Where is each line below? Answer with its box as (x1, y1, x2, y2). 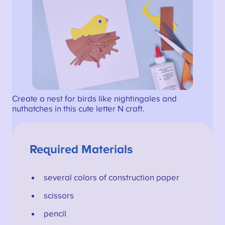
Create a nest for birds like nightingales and (12, 94, 177, 103)
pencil (43, 209, 66, 218)
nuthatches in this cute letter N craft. (12, 104, 145, 114)
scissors (43, 191, 74, 201)
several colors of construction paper (43, 173, 179, 183)
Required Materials (30, 143, 133, 156)
